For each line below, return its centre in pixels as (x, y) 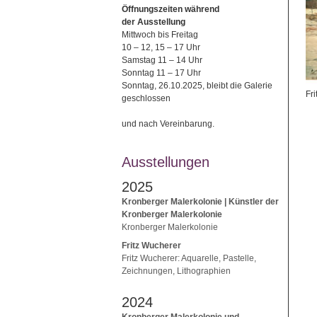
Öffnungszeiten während (171, 10)
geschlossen (146, 99)
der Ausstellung (154, 22)
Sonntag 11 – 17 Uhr (161, 73)
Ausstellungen (166, 162)
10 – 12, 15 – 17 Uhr (161, 48)
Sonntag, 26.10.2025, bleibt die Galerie (197, 86)
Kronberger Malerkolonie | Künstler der (200, 201)
